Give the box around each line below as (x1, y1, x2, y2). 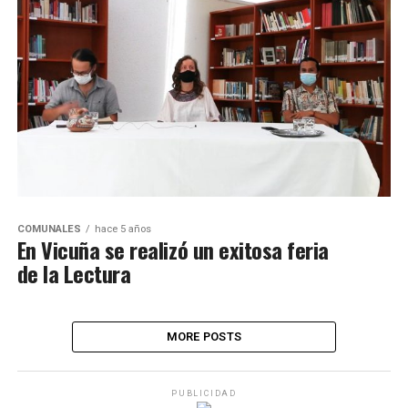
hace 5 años (94, 222, 151, 235)
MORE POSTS (166, 329, 242, 343)
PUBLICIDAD (170, 388, 237, 398)
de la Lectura (16, 256, 131, 290)
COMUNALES (16, 222, 81, 235)
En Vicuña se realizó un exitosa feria (16, 232, 329, 266)
